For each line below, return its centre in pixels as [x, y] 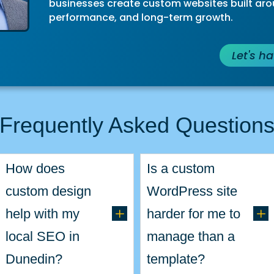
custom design [48, 191]
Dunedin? [34, 259]
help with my [43, 213]
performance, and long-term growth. [141, 17]
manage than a [191, 236]
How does [35, 168]
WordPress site [192, 191]
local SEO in [43, 236]
